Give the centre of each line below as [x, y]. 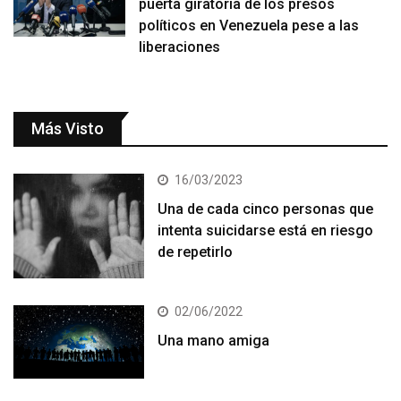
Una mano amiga [214, 340]
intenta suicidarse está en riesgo [266, 230]
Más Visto [68, 128]
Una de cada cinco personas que [266, 209]
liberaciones [180, 47]
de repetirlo [196, 252]
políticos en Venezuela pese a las [249, 25]
